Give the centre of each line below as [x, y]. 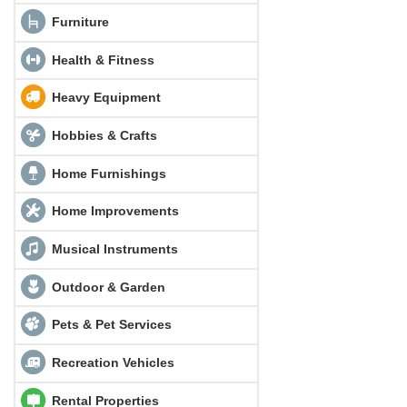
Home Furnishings [107, 173]
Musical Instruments [113, 248]
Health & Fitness [101, 60]
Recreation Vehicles [111, 362]
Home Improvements [113, 211]
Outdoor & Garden [106, 287]
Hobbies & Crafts [102, 135]
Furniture [78, 21]
